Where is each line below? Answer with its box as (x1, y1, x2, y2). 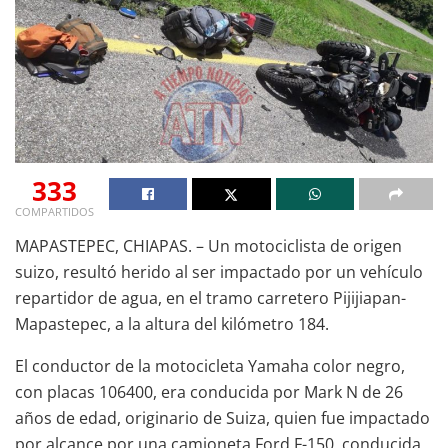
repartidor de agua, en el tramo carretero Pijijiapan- (15, 286, 406, 309)
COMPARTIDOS (15, 203, 94, 219)
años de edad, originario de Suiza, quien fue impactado (15, 406, 430, 429)
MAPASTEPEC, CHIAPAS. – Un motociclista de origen (15, 234, 402, 257)
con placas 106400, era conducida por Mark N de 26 (15, 380, 403, 403)
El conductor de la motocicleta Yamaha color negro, (15, 354, 405, 377)
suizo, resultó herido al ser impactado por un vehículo (15, 260, 423, 283)
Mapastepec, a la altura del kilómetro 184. (15, 312, 329, 335)
